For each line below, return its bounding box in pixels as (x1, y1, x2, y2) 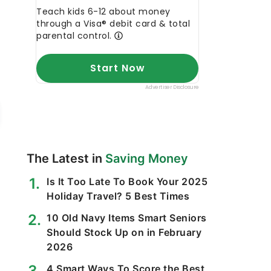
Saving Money (105, 151, 188, 166)
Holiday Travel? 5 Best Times (47, 190, 189, 202)
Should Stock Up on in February (47, 226, 201, 238)
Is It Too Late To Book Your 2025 (47, 175, 207, 188)
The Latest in (27, 151, 105, 166)
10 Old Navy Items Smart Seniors (47, 212, 207, 224)
